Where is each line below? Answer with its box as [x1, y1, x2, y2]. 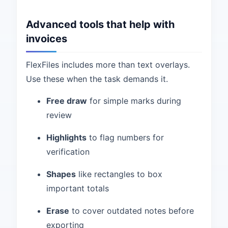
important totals [46, 183, 109, 193]
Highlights [46, 132, 87, 142]
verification [46, 147, 90, 157]
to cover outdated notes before [69, 206, 194, 216]
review [46, 110, 72, 120]
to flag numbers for [87, 132, 164, 142]
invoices [26, 33, 67, 45]
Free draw [46, 96, 87, 106]
